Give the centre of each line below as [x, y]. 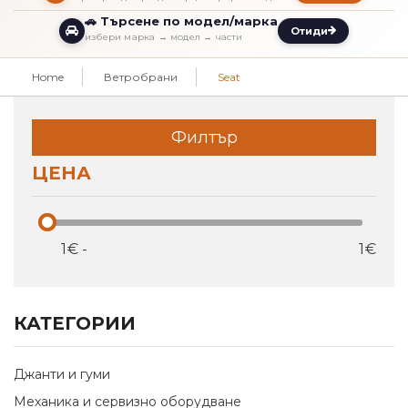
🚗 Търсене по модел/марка [181, 21]
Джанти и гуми [62, 375]
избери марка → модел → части [164, 37]
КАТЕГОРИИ [75, 324]
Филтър [204, 138]
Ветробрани [141, 77]
